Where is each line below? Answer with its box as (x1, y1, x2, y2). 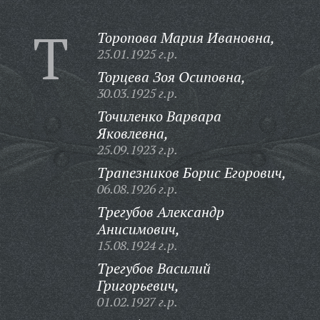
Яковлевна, (96, 124, 169, 143)
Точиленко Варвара (96, 106, 221, 126)
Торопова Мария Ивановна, (96, 28, 275, 47)
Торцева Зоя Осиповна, (96, 67, 246, 86)
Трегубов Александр (96, 202, 224, 221)
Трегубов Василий (96, 259, 211, 278)
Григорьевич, (96, 276, 179, 295)
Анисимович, (96, 219, 180, 239)
